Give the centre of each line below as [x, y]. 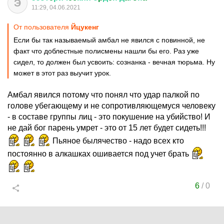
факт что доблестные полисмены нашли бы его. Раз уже [106, 51]
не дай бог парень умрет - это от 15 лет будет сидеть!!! [107, 128]
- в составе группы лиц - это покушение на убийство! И [109, 117]
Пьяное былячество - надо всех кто [117, 141]
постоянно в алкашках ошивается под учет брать [99, 154]
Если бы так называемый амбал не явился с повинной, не [109, 40]
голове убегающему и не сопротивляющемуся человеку [111, 106]
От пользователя [42, 27]
